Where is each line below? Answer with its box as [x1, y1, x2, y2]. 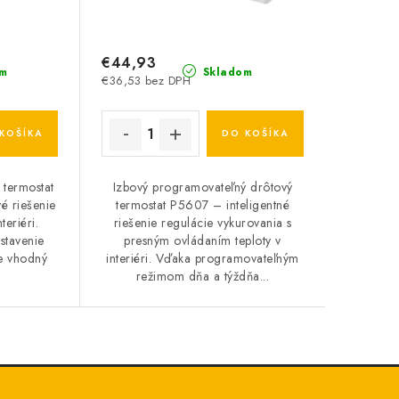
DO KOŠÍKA [221, 126, 289, 141]
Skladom [199, 64, 253, 81]
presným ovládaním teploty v [124, 232, 281, 250]
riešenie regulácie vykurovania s [113, 214, 292, 232]
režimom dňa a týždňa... [135, 267, 270, 286]
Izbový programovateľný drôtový [112, 178, 293, 197]
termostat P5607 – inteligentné [116, 196, 290, 215]
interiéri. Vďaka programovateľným [106, 249, 299, 268]
